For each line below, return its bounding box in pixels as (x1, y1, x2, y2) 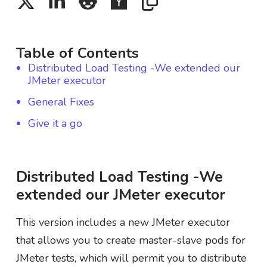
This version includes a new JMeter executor (15, 215, 230, 229)
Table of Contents (15, 43, 139, 63)
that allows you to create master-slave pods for (15, 232, 246, 247)
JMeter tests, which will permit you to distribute (15, 250, 247, 265)
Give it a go (27, 116, 82, 131)
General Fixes (27, 95, 94, 110)
